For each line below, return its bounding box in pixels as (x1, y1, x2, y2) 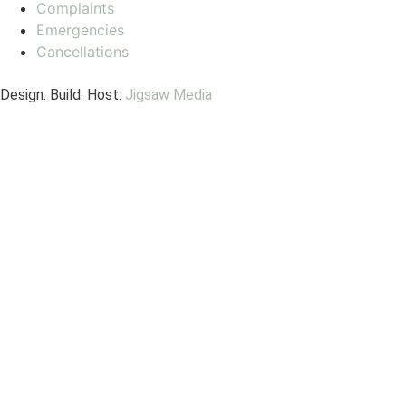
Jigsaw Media (125, 85, 212, 103)
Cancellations (36, 42, 129, 61)
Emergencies (36, 20, 124, 39)
